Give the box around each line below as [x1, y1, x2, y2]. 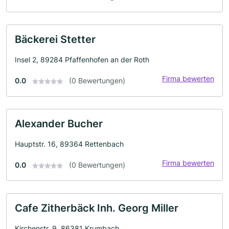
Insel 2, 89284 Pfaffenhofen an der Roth [15, 55, 149, 64]
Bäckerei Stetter [15, 33, 96, 45]
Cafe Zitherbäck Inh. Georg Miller [15, 202, 178, 214]
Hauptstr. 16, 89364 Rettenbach [15, 140, 124, 148]
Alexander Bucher [15, 118, 103, 130]
